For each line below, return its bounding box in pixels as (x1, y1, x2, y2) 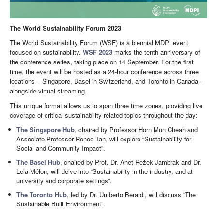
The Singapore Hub (16, 124, 75, 134)
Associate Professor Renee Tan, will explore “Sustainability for (16, 134, 192, 143)
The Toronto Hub (16, 189, 67, 199)
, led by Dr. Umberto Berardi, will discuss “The (67, 189, 196, 199)
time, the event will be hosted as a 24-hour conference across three (10, 66, 199, 76)
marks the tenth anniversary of (112, 47, 200, 57)
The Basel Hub (16, 157, 61, 167)
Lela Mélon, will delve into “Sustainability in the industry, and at (16, 166, 193, 176)
